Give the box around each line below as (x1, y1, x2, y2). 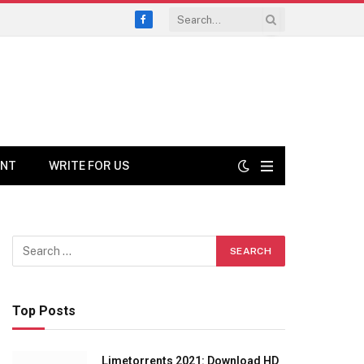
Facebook (142, 19, 196, 33)
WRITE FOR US (49, 159, 130, 172)
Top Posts (12, 303, 76, 318)
